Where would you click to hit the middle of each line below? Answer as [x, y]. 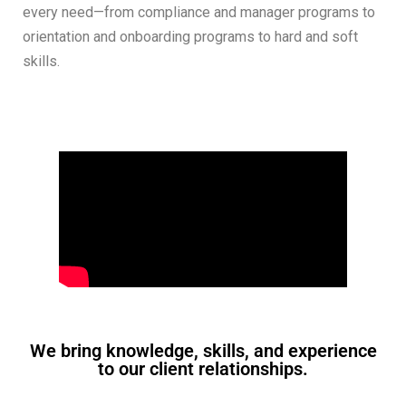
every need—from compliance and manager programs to [199, 12]
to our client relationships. [203, 368]
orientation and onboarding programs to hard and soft [190, 36]
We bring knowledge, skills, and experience [203, 350]
